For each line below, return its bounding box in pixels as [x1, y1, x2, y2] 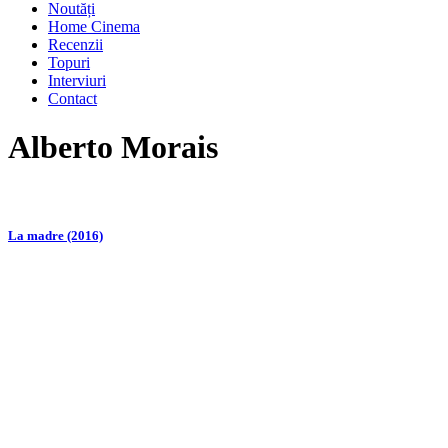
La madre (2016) [8, 228, 103, 244]
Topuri [48, 54, 90, 71]
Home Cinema [48, 18, 140, 35]
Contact [48, 90, 97, 107]
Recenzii [48, 36, 103, 53]
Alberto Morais [8, 129, 218, 166]
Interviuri [48, 72, 106, 89]
